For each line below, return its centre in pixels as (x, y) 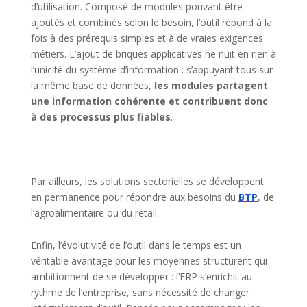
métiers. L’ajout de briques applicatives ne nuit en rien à (153, 54)
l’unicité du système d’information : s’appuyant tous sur (151, 70)
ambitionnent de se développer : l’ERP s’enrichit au (141, 277)
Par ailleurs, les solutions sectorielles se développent (147, 182)
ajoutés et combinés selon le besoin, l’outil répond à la (151, 23)
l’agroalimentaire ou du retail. (95, 213)
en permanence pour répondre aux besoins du (134, 197)
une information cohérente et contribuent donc (149, 101)
